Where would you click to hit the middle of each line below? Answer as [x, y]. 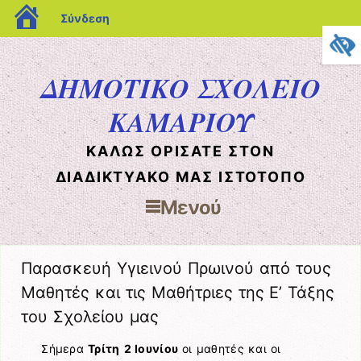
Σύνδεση [85, 18]
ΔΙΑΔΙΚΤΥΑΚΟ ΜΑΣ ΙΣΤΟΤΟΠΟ [180, 177]
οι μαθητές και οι [232, 349]
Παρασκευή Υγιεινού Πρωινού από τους [176, 268]
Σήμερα [65, 349]
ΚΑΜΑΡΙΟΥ [180, 122]
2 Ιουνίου [151, 349]
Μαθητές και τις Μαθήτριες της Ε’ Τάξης [178, 292]
